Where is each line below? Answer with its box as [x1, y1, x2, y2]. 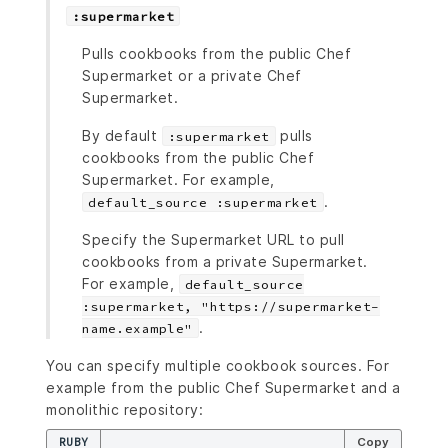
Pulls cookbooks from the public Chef [82, 44, 351, 62]
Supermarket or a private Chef [82, 66, 302, 84]
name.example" [82, 320, 193, 336]
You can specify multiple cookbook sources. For [46, 356, 389, 374]
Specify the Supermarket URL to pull [82, 230, 345, 248]
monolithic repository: [46, 400, 203, 418]
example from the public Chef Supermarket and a [46, 378, 400, 396]
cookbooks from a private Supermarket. [82, 252, 368, 270]
